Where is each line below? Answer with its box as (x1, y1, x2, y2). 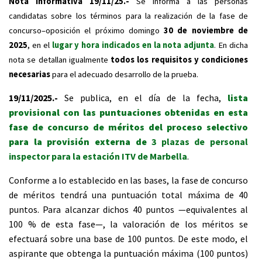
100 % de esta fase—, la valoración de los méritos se (9, 218, 248, 230)
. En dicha (214, 40, 249, 50)
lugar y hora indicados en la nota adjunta (51, 40, 215, 50)
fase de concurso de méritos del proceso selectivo (9, 121, 248, 133)
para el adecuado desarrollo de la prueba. (50, 69, 198, 80)
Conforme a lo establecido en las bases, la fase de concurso (9, 174, 248, 186)
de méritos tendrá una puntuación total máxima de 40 (9, 189, 248, 201)
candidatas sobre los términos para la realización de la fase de (9, 11, 248, 21)
